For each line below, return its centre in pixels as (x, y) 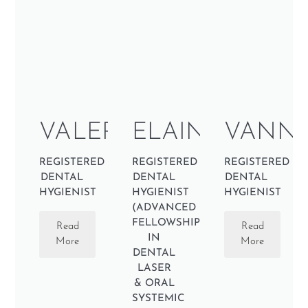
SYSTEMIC (158, 299)
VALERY (86, 133)
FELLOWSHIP (166, 223)
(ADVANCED (164, 208)
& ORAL (154, 284)
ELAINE (176, 133)
